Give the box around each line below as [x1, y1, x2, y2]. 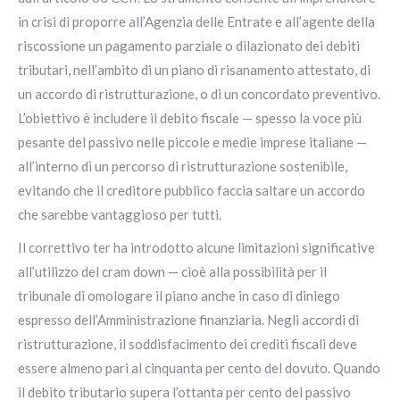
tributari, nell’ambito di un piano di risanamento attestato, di [18, 62, 371, 78]
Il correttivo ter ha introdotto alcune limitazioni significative [18, 239, 375, 255]
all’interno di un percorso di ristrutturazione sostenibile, [18, 158, 347, 174]
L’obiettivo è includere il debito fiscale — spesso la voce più [18, 110, 362, 126]
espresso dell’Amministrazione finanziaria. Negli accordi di [18, 312, 359, 328]
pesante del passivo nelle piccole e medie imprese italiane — [18, 134, 367, 150]
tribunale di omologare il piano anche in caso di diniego [18, 287, 340, 304]
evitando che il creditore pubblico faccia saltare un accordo [18, 182, 365, 198]
